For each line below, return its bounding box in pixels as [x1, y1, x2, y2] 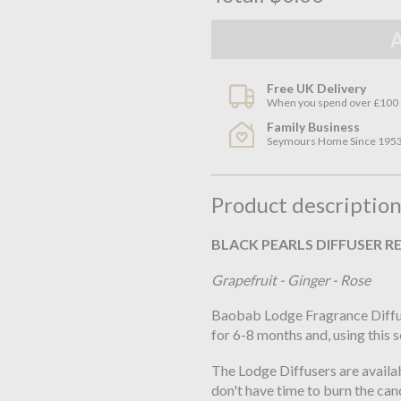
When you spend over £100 [267, 96, 399, 110]
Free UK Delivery [267, 81, 367, 97]
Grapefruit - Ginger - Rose [210, 270, 371, 288]
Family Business [267, 119, 361, 135]
